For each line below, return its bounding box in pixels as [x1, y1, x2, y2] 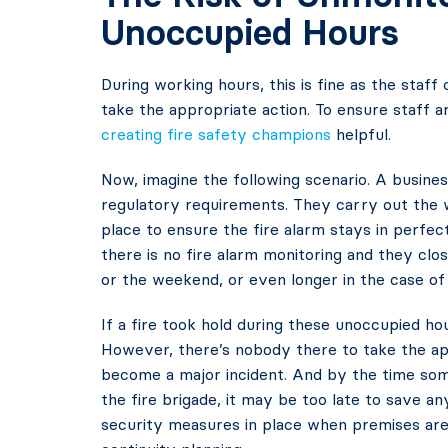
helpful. [330, 124, 391, 144]
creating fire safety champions [100, 124, 331, 144]
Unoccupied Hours [100, 11, 399, 54]
